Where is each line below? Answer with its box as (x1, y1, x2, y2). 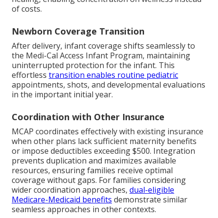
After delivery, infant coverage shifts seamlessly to (12, 40, 195, 52)
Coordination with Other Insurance (12, 111, 164, 123)
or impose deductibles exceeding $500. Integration (12, 145, 195, 157)
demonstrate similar (112, 194, 187, 205)
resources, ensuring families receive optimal (12, 165, 173, 176)
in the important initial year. (12, 89, 113, 100)
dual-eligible (129, 184, 174, 196)
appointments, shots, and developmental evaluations (12, 79, 205, 91)
